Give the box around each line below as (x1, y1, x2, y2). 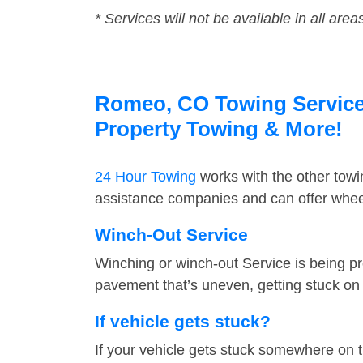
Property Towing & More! (95, 117, 343, 142)
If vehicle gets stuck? (95, 312, 271, 331)
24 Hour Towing (95, 169, 196, 186)
